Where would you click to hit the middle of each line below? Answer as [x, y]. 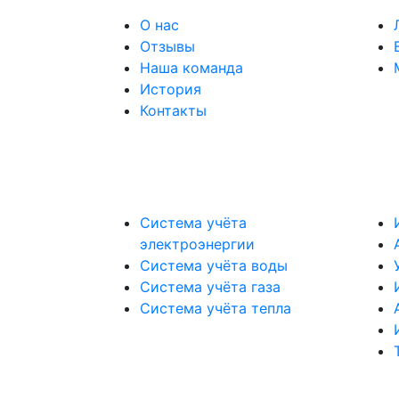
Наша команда [191, 68]
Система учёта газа [210, 287]
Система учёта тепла [216, 308]
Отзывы [167, 46]
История [171, 89]
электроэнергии [197, 244]
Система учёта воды [214, 265]
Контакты [173, 110]
